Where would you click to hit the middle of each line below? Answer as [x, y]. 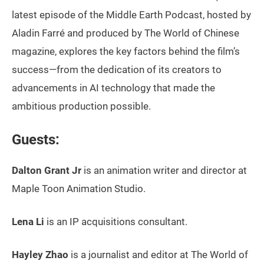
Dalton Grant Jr [47, 170]
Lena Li [28, 222]
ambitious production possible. [81, 106]
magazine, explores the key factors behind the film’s [126, 51]
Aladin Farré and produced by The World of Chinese [126, 33]
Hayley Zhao [40, 255]
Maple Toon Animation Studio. [79, 189]
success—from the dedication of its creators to [117, 70]
